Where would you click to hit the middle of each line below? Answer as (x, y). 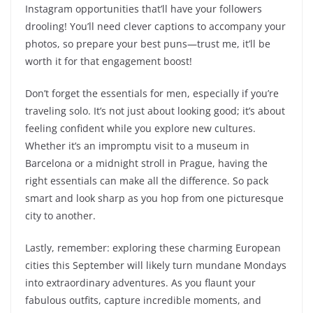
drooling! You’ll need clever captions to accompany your (155, 27)
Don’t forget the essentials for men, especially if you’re (152, 94)
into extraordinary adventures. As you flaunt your (140, 283)
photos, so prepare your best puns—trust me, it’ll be (148, 44)
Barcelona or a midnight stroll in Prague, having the (146, 163)
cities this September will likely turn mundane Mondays (156, 265)
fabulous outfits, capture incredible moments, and (143, 300)
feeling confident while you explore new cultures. (140, 129)
